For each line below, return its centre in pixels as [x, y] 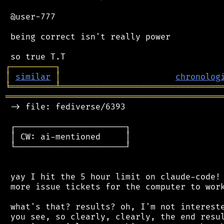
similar [33, 77]
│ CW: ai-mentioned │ [68, 137]
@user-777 [30, 17]
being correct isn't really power [88, 37]
